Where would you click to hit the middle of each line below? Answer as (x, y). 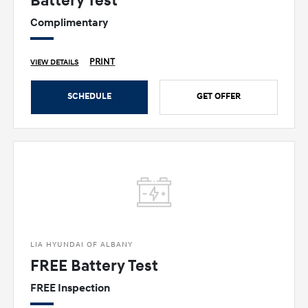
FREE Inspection (70, 288)
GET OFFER (218, 96)
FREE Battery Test (95, 266)
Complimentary (69, 22)
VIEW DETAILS (55, 62)
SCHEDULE (90, 96)
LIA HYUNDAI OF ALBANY (82, 244)
